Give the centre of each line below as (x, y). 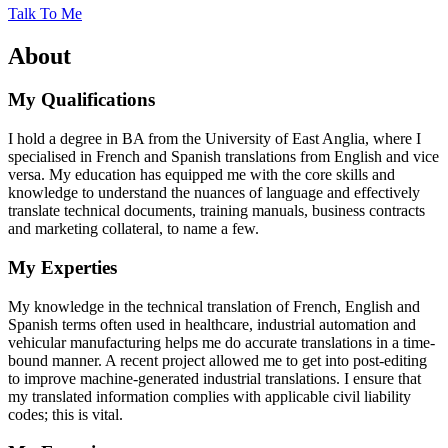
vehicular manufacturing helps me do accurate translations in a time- (221, 342)
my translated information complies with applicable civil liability (209, 396)
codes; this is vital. (65, 414)
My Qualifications (81, 100)
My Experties (62, 267)
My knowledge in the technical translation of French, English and (214, 306)
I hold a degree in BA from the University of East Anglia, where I (214, 139)
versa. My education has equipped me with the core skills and (201, 175)
